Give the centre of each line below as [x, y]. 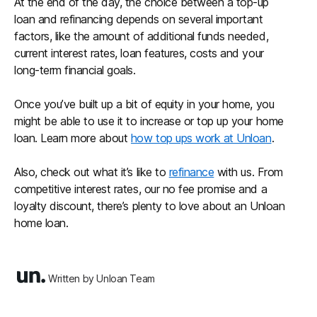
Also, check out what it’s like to [92, 172]
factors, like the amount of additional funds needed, [142, 36]
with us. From [248, 172]
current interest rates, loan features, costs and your [139, 53]
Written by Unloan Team [102, 278]
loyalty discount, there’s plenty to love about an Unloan [150, 206]
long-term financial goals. [75, 70]
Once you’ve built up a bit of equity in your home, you [144, 104]
